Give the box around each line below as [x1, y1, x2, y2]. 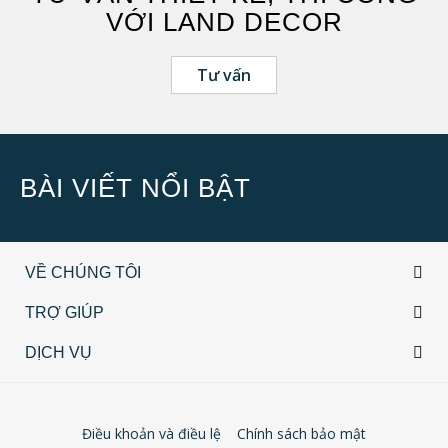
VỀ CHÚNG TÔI [25, 264, 141, 281]
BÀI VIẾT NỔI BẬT [20, 173, 251, 203]
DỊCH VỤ [25, 344, 92, 361]
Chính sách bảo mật [237, 424, 366, 443]
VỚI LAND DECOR [105, 7, 343, 37]
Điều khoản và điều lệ [82, 424, 221, 443]
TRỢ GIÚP [25, 304, 104, 321]
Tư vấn [197, 64, 251, 86]
